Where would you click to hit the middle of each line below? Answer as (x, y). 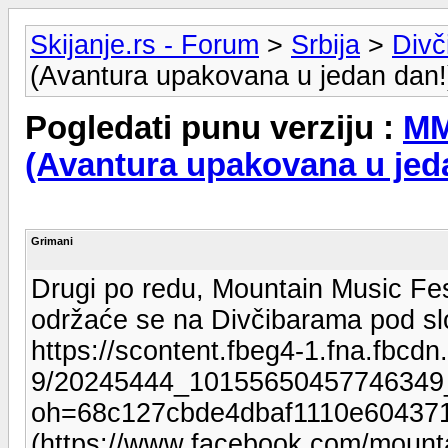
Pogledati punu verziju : (214, 128)
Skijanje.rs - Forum (144, 45)
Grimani (52, 240)
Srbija (325, 45)
